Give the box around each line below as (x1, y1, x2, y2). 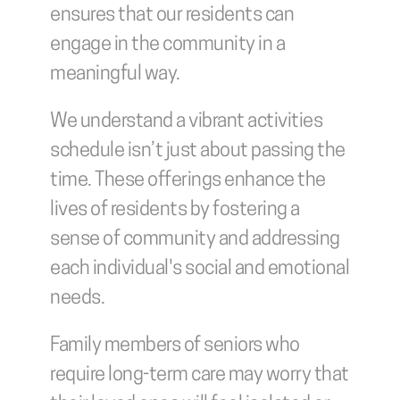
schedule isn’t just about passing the (50, 141, 346, 162)
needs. (50, 288, 104, 309)
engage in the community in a (50, 35, 285, 55)
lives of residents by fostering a (50, 200, 300, 221)
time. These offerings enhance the (50, 171, 326, 191)
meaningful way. (50, 64, 180, 85)
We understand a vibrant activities (50, 112, 322, 132)
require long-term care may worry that (50, 365, 349, 386)
